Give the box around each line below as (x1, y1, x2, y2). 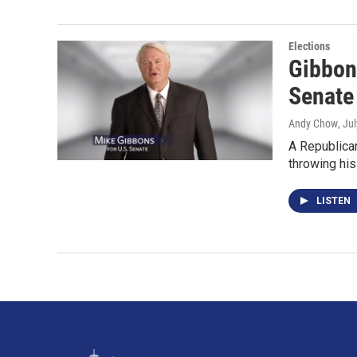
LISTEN (316, 195, 353, 206)
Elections (288, 40, 330, 53)
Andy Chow (288, 117, 338, 130)
